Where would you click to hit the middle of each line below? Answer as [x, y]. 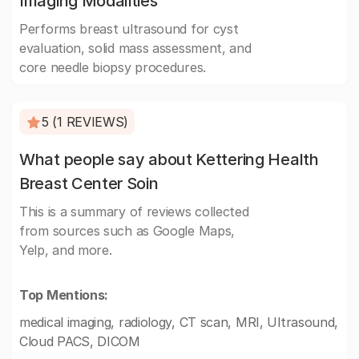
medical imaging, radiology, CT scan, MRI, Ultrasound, [179, 322]
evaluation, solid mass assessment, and [135, 48]
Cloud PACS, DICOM [80, 341]
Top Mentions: [64, 295]
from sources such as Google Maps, [127, 231]
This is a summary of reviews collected [134, 212]
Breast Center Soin [89, 184]
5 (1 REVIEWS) [85, 122]
